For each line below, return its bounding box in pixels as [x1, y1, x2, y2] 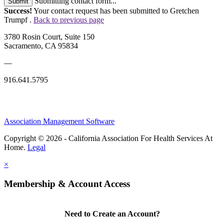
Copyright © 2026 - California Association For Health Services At [4, 133, 212, 142]
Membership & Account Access [4, 178, 130, 189]
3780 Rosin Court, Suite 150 [4, 32, 94, 41]
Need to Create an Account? [64, 209, 160, 218]
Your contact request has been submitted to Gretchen [32, 6, 199, 15]
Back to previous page [33, 15, 104, 24]
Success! [4, 6, 32, 15]
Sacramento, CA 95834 [4, 41, 78, 50]
